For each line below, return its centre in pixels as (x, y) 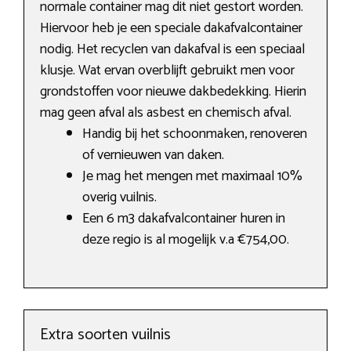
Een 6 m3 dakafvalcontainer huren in (184, 219)
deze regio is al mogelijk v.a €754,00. (186, 240)
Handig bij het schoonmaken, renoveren (195, 134)
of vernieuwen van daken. (153, 156)
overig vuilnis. (119, 198)
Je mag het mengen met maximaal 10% (192, 177)
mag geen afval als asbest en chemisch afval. (166, 113)
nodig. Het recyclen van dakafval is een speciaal (172, 50)
